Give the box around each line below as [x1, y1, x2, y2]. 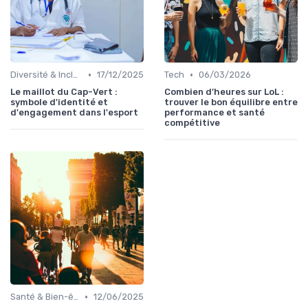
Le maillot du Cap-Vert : [10, 87, 118, 98]
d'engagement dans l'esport [10, 107, 138, 118]
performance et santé [164, 107, 265, 118]
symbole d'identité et [10, 97, 108, 108]
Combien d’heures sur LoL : [164, 87, 284, 98]
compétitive [164, 118, 220, 129]
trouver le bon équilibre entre [164, 97, 298, 108]
